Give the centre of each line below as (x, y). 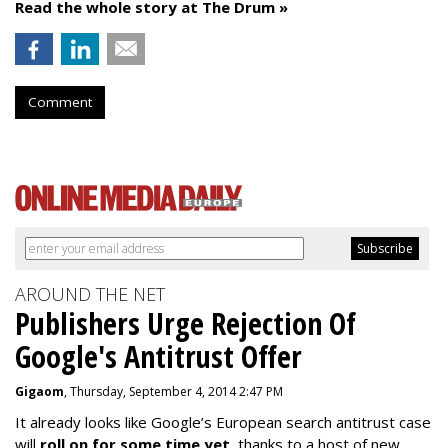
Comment (60, 102)
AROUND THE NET (90, 294)
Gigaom (39, 391)
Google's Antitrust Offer (158, 356)
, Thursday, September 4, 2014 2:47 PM (173, 391)
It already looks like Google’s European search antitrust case (223, 422)
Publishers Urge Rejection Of (185, 323)
